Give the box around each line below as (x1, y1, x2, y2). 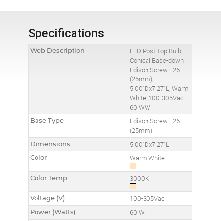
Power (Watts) (29, 208, 76, 216)
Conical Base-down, (130, 56, 185, 64)
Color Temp (29, 174, 68, 182)
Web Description (29, 47, 85, 54)
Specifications (28, 26, 105, 40)
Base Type (29, 117, 64, 124)
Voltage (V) (29, 194, 65, 202)
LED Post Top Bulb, (130, 47, 183, 55)
